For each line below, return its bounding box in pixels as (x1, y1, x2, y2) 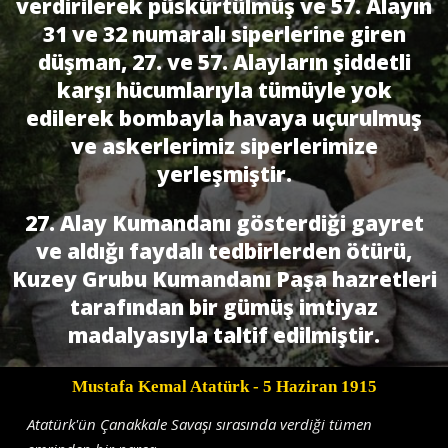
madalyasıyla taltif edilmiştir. (68, 321, 380, 350)
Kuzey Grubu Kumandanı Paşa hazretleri (11, 265, 437, 294)
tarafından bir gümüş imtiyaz (70, 293, 378, 322)
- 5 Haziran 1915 (248, 376, 377, 396)
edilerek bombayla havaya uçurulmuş (26, 104, 422, 133)
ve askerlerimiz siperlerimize (70, 132, 378, 161)
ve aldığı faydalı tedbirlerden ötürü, (36, 237, 412, 266)
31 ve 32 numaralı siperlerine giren (42, 20, 406, 49)
